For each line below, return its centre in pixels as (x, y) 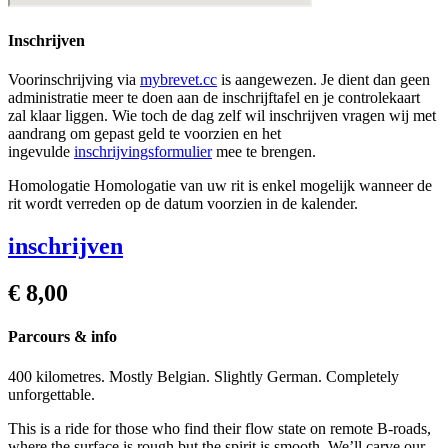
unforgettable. (51, 394)
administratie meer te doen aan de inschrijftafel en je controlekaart (214, 98)
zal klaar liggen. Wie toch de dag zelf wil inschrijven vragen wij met (222, 116)
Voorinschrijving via (74, 80)
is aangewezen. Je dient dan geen (323, 80)
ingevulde (41, 152)
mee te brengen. (264, 152)
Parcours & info (62, 337)
